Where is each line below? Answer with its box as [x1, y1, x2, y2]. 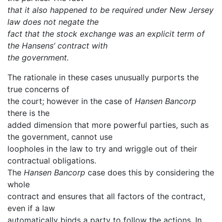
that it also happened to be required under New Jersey [7, 4, 214, 15]
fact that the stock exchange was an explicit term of [7, 28, 205, 39]
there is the [7, 108, 50, 118]
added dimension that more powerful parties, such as [7, 119, 209, 130]
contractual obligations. [7, 155, 96, 166]
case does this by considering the [85, 167, 214, 177]
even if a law [7, 203, 55, 213]
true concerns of [7, 84, 69, 94]
